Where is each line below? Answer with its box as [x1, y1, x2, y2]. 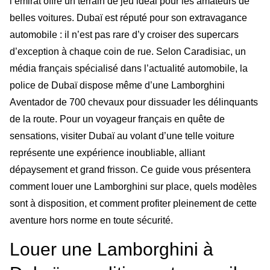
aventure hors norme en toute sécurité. [10, 215, 173, 225]
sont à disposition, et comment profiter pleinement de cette [10, 198, 257, 209]
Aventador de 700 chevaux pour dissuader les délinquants [10, 97, 258, 107]
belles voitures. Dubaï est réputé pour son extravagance [10, 13, 247, 23]
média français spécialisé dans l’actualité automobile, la [10, 63, 248, 74]
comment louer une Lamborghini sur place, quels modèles [10, 181, 257, 192]
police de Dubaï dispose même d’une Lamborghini [10, 80, 225, 90]
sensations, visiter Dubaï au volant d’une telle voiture [10, 131, 234, 141]
